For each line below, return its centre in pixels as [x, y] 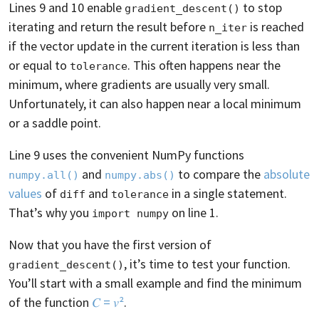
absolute [287, 174]
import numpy [130, 213]
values [25, 193]
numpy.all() [44, 175]
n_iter [228, 27]
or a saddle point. [55, 122]
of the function [50, 302]
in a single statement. [228, 193]
